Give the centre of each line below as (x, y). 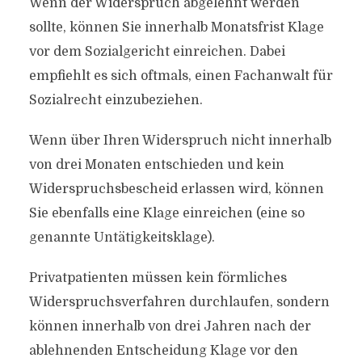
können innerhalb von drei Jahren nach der (170, 326)
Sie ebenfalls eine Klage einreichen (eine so (166, 213)
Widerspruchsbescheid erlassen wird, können (176, 189)
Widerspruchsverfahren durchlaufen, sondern (179, 302)
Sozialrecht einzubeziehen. (116, 100)
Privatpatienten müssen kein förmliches (158, 278)
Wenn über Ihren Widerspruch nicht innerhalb (180, 141)
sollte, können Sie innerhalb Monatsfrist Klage (176, 27)
